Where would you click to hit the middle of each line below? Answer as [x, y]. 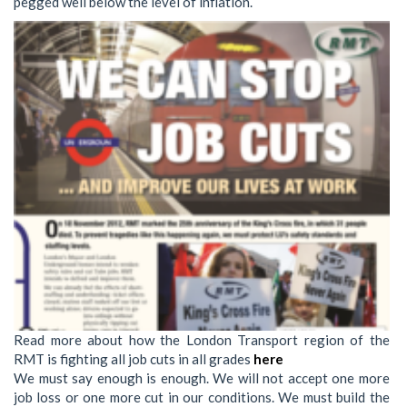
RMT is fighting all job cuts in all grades [134, 359]
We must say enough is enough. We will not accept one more [202, 378]
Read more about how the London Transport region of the [202, 340]
